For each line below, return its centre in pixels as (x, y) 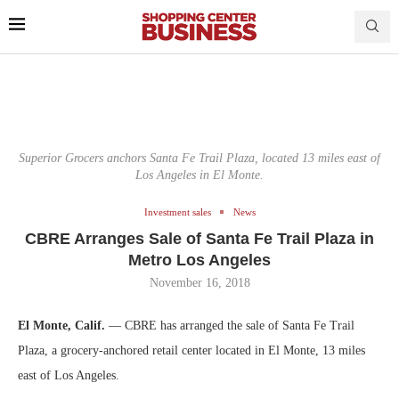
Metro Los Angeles (199, 260)
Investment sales (177, 212)
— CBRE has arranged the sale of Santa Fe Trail (232, 325)
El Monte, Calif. (63, 325)
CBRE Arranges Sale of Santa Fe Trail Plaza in (199, 238)
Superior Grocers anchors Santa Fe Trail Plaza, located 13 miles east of (199, 158)
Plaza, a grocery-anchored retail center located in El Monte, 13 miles (191, 350)
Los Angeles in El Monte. (199, 175)
